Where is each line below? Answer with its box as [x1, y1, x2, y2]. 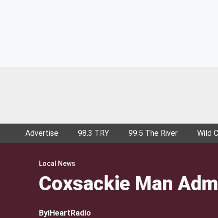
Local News [39, 160, 75, 167]
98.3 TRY [78, 128, 109, 138]
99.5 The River [128, 128, 178, 138]
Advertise [25, 128, 58, 138]
